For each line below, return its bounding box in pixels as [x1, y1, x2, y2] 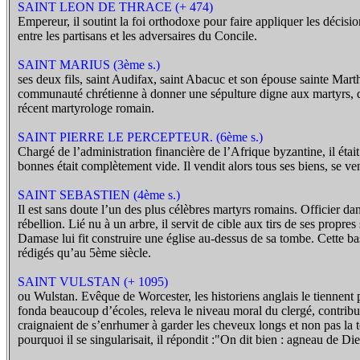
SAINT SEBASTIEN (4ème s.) [18, 188, 180, 202]
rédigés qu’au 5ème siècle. [18, 246, 151, 260]
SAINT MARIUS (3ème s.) [18, 58, 160, 72]
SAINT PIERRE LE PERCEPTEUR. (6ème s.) [18, 130, 263, 144]
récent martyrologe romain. [18, 101, 154, 115]
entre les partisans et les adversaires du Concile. [18, 29, 257, 43]
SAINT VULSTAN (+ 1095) [18, 275, 168, 288]
